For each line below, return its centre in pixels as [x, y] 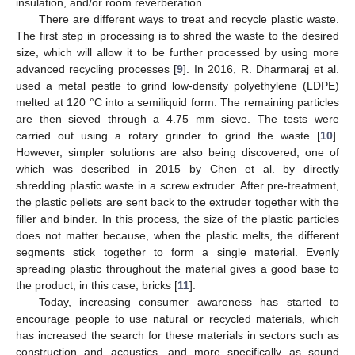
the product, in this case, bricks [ [97, 285]
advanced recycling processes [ [97, 69]
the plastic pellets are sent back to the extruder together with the [177, 202]
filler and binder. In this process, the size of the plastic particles [177, 219]
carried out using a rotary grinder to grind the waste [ [168, 136]
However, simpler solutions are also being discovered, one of [177, 152]
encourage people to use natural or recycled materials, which [177, 319]
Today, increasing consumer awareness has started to [189, 302]
